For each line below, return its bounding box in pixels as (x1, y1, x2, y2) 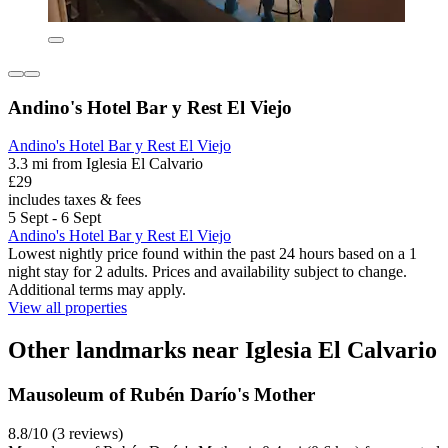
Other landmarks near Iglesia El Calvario (8, 337, 437, 364)
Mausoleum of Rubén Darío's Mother (8, 384, 315, 406)
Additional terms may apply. (8, 281, 186, 299)
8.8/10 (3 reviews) (8, 424, 123, 442)
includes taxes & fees (8, 191, 141, 209)
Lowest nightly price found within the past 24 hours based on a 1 (8, 245, 417, 263)
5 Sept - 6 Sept (8, 209, 101, 227)
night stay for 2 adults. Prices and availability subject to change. (8, 263, 407, 281)
